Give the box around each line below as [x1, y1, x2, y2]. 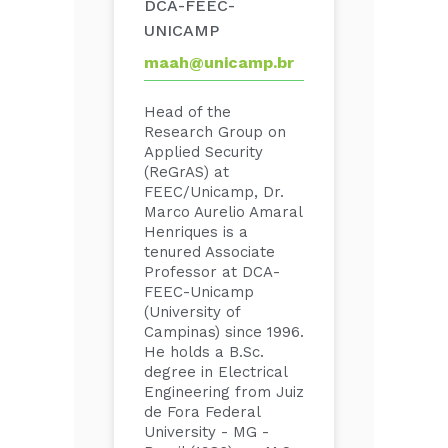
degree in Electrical [144, 363, 287, 381]
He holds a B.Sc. [144, 343, 264, 361]
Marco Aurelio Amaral [144, 203, 302, 221]
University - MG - [144, 423, 269, 441]
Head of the [144, 103, 231, 121]
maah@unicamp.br [144, 53, 294, 72]
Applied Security [144, 143, 263, 161]
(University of [144, 303, 240, 321]
